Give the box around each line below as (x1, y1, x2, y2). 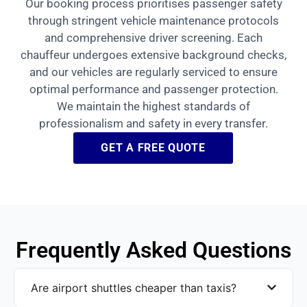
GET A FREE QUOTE (101, 140, 206, 154)
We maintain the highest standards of (57, 99, 250, 113)
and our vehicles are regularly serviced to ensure (29, 64, 278, 79)
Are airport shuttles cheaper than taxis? (31, 280, 236, 295)
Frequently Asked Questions (16, 236, 291, 263)
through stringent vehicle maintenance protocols (28, 13, 279, 27)
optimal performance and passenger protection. (29, 82, 278, 96)
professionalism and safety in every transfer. (39, 116, 268, 130)
